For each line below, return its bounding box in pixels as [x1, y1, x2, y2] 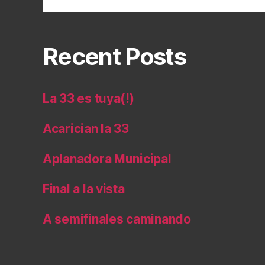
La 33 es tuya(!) [43, 91, 134, 106]
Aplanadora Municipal [43, 151, 172, 166]
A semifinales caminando [43, 211, 191, 227]
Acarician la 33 [43, 121, 129, 136]
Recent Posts [43, 41, 186, 71]
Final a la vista [43, 181, 125, 196]
